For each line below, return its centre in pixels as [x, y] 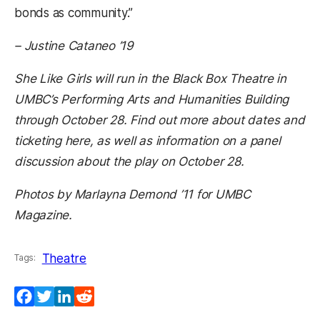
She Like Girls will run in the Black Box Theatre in [150, 78]
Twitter [75, 296]
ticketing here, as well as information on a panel [147, 140]
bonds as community [71, 12]
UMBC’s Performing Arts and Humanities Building [152, 99]
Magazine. [43, 215]
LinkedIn [99, 296]
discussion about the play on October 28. [129, 161]
